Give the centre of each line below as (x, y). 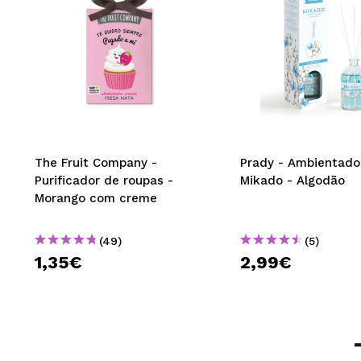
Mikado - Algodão (293, 180)
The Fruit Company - (96, 163)
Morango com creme (96, 198)
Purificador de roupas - (104, 180)
